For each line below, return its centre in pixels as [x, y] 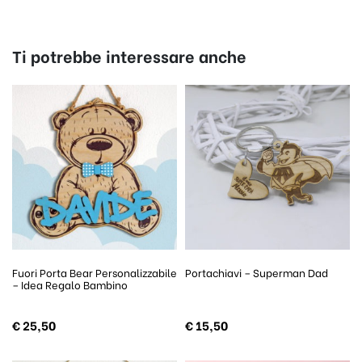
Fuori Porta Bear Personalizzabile [95, 272]
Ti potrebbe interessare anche [129, 56]
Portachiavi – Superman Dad [257, 272]
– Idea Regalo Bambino [70, 284]
